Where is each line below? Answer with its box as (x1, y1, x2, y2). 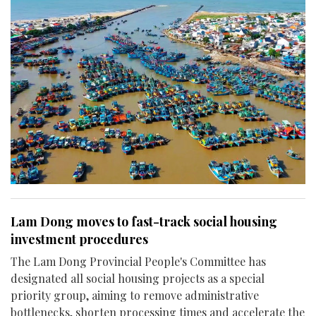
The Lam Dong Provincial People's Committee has (11, 253, 266, 269)
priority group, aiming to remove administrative (11, 287, 259, 303)
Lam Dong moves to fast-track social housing (11, 212, 277, 230)
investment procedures (11, 230, 148, 248)
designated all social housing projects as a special (11, 270, 265, 286)
